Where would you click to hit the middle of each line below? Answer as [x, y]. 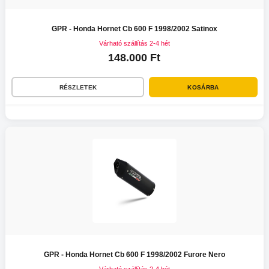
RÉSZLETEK [78, 87]
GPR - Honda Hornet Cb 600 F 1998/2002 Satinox [134, 29]
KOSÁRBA [203, 87]
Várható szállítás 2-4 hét [134, 44]
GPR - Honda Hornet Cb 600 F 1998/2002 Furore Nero [134, 255]
